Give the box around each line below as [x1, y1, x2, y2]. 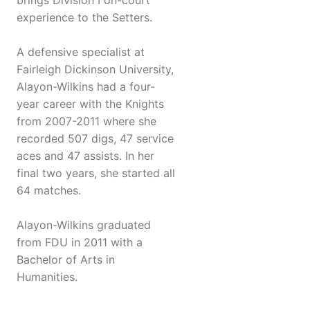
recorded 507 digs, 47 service [17, 131, 174, 146]
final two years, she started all [17, 166, 175, 181]
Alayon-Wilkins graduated [17, 218, 151, 232]
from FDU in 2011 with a [17, 235, 143, 250]
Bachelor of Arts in [17, 253, 115, 267]
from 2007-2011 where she [17, 114, 156, 129]
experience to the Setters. [17, 10, 152, 25]
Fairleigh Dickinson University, [17, 62, 174, 77]
